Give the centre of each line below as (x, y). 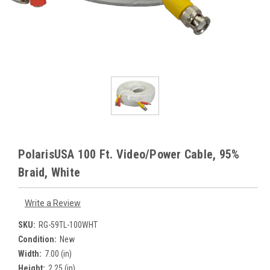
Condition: (37, 240)
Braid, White (49, 172)
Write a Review (52, 203)
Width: (30, 254)
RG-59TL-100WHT (68, 225)
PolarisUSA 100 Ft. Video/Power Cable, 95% (129, 154)
